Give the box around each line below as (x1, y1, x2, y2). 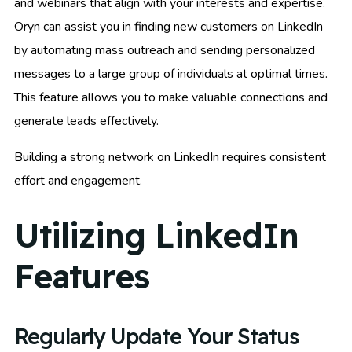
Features (14, 255, 149, 298)
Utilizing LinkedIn (14, 214, 299, 257)
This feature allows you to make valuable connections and (14, 88, 328, 106)
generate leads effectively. (14, 112, 159, 130)
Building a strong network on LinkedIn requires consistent (14, 148, 326, 166)
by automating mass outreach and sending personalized (14, 41, 315, 59)
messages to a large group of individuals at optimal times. (14, 64, 328, 82)
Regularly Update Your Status (14, 322, 299, 350)
